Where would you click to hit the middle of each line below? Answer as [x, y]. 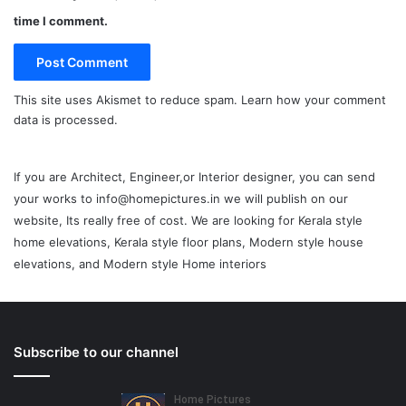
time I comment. [61, 20]
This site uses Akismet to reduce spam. [127, 99]
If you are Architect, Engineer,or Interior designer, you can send [194, 176]
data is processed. [66, 119]
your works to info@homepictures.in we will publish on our [181, 198]
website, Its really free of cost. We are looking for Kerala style [188, 220]
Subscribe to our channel [96, 352]
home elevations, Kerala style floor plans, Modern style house [188, 242]
